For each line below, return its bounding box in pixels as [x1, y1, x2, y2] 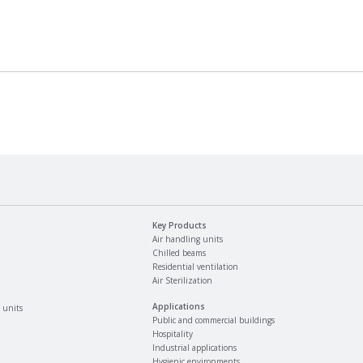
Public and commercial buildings [152, 314, 275, 326]
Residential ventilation [152, 261, 238, 272]
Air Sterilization [152, 275, 212, 286]
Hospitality [152, 328, 193, 340]
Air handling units [152, 233, 223, 245]
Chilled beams [152, 247, 206, 258]
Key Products [152, 220, 207, 231]
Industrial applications [152, 342, 237, 353]
